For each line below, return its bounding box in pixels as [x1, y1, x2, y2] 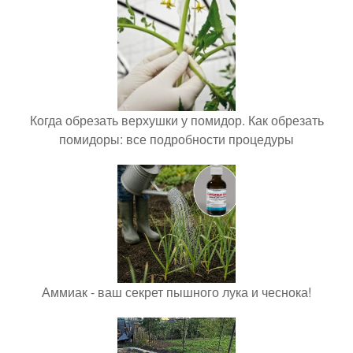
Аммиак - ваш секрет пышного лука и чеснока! [42, 283, 311, 302]
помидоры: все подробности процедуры [59, 130, 294, 149]
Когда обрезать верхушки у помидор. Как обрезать [29, 111, 324, 130]
